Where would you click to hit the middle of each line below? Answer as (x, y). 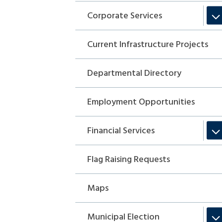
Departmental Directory (135, 73)
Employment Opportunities (141, 102)
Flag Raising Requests (129, 160)
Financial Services (121, 131)
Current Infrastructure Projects (148, 45)
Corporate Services (125, 16)
